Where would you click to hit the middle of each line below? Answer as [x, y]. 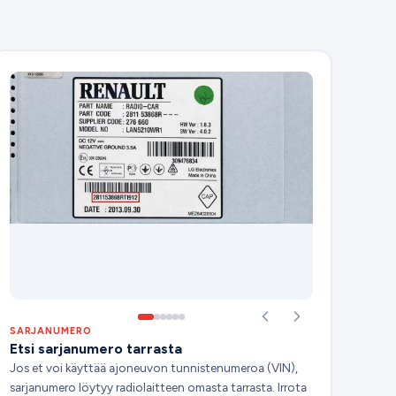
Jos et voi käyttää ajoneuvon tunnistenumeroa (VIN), [153, 367]
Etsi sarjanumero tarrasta [95, 348]
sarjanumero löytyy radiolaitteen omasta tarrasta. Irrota [158, 387]
